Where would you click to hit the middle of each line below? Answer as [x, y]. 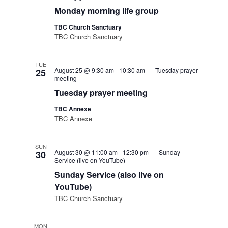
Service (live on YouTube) [90, 160]
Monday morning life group [107, 10]
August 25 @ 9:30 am [84, 70]
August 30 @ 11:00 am [86, 152]
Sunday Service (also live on [109, 174]
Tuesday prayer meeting [101, 92]
